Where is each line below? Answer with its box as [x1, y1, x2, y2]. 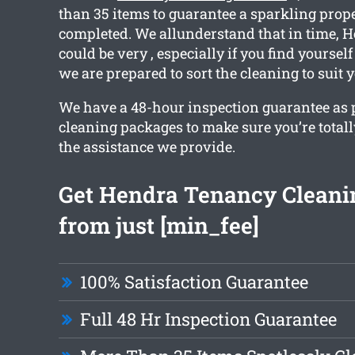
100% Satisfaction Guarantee [79, 270, 308, 294]
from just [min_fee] [58, 211, 259, 241]
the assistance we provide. [58, 137, 235, 157]
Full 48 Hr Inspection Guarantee [79, 307, 337, 331]
